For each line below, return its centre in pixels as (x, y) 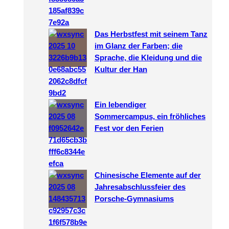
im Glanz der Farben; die (138, 46)
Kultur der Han (121, 69)
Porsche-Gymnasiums (134, 199)
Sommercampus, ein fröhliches (150, 116)
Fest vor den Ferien (129, 128)
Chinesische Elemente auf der (147, 175)
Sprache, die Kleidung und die (148, 58)
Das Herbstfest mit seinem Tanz (151, 34)
